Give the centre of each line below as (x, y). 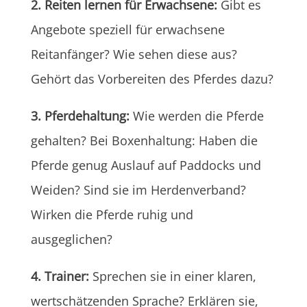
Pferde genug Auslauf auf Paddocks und (146, 165)
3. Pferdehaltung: (82, 115)
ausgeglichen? (71, 239)
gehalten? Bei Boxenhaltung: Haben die (144, 140)
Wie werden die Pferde (198, 115)
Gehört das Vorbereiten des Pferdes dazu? (152, 78)
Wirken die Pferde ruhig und (112, 214)
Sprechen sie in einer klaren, (172, 276)
